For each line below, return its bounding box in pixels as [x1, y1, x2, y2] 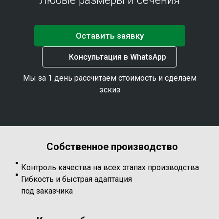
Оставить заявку [75, 31, 144, 41]
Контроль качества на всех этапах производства [21, 162, 199, 172]
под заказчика [21, 186, 73, 196]
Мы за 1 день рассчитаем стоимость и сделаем [22, 73, 197, 83]
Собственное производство [46, 141, 178, 153]
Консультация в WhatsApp [69, 52, 166, 62]
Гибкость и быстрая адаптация [21, 174, 134, 184]
